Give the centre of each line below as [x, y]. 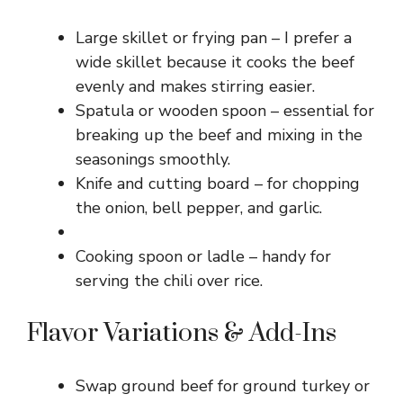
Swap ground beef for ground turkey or [223, 385]
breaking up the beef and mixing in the [219, 134]
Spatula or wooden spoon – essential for [225, 110]
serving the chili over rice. [169, 280]
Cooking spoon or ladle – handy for [203, 256]
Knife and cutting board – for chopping [218, 183]
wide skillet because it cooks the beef [215, 62]
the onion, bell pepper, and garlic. [199, 207]
